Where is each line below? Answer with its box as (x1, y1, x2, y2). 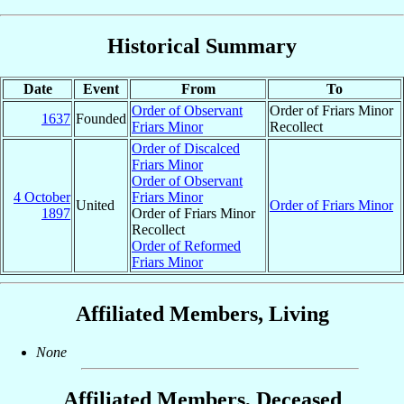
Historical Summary (107, 34, 297, 59)
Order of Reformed (132, 238, 241, 254)
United (76, 197, 115, 214)
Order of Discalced (132, 141, 240, 157)
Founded (76, 111, 126, 127)
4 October (14, 189, 70, 206)
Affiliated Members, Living (75, 302, 329, 326)
